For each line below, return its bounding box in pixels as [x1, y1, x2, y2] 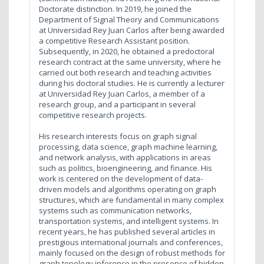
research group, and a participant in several [39, 98, 196, 110]
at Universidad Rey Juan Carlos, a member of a [39, 88, 205, 99]
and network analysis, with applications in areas [39, 151, 211, 163]
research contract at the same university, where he [39, 56, 221, 67]
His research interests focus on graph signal [39, 130, 197, 141]
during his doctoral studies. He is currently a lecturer [39, 77, 225, 88]
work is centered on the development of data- [39, 173, 203, 184]
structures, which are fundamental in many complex [39, 194, 224, 205]
